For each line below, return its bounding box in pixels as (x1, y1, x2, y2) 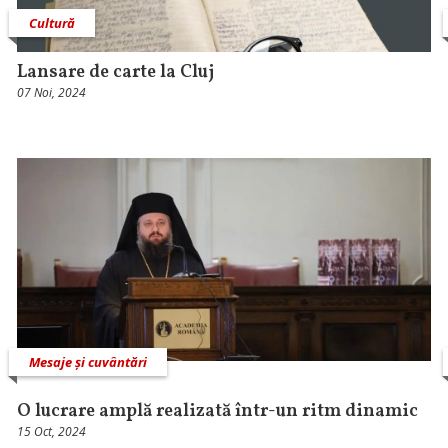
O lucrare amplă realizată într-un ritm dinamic (17, 398, 419, 424)
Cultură (29, 14, 76, 33)
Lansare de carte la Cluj (17, 60, 215, 86)
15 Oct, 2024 (17, 422, 87, 440)
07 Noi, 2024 (17, 84, 87, 102)
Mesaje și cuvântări (29, 352, 148, 371)
